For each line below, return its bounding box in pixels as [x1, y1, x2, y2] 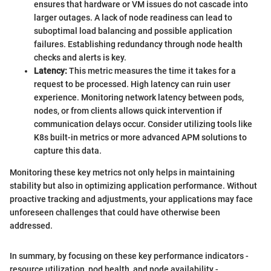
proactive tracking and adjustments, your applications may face [10, 194, 253, 204]
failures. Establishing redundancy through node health [34, 39, 243, 50]
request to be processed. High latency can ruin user [34, 79, 230, 90]
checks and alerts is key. [34, 53, 126, 63]
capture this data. [34, 146, 102, 156]
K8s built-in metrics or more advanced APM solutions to [34, 132, 247, 143]
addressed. [10, 221, 53, 231]
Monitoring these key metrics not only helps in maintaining [10, 168, 235, 178]
